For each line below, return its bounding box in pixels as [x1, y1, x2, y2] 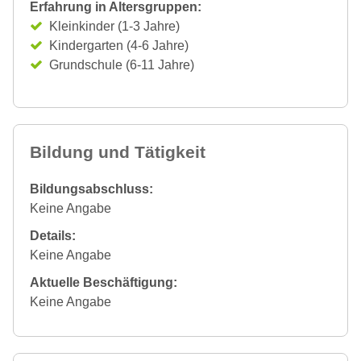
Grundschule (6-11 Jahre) [49, 57, 194, 72]
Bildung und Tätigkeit [30, 142, 205, 161]
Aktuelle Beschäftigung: [30, 275, 177, 289]
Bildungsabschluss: [30, 181, 153, 196]
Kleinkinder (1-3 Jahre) [49, 19, 180, 33]
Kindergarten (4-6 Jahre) [49, 38, 189, 52]
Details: [30, 228, 76, 243]
